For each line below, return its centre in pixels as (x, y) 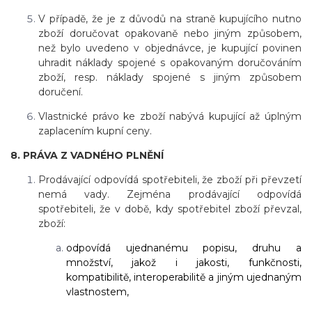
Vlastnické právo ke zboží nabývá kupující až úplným (170, 117)
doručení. (61, 92)
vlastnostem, (97, 292)
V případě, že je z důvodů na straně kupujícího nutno (170, 19)
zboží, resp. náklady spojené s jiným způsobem (170, 78)
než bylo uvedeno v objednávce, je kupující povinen (170, 48)
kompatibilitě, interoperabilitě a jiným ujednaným (184, 278)
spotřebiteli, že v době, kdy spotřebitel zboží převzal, (170, 209)
